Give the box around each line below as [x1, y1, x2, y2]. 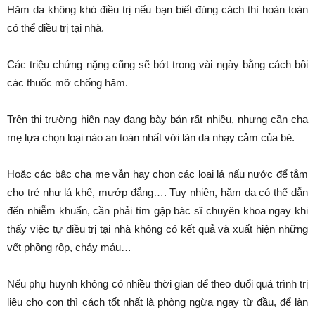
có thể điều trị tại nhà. [7, 21, 104, 34]
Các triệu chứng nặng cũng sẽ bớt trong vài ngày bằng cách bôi [7, 58, 308, 70]
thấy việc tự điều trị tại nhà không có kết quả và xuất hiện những [7, 222, 308, 235]
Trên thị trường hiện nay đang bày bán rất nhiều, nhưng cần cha [7, 112, 308, 125]
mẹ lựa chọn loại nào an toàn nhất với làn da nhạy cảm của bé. [7, 131, 295, 143]
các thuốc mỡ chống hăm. [7, 76, 128, 89]
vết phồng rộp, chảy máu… [7, 240, 131, 253]
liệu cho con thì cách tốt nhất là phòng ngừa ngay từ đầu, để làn [7, 295, 308, 308]
